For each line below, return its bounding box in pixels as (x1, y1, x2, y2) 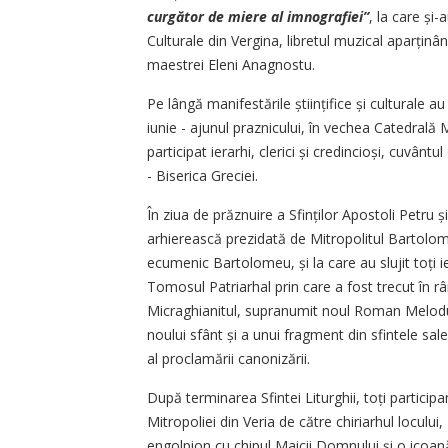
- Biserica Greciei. (147, 166, 258, 186)
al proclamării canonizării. (147, 349, 310, 369)
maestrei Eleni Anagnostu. (147, 55, 315, 75)
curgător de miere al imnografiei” (147, 7, 369, 27)
